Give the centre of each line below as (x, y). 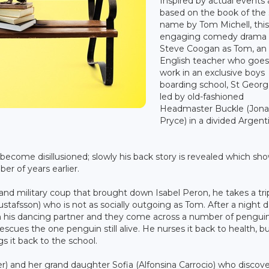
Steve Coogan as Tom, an (213, 48)
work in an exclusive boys (213, 72)
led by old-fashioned (202, 96)
